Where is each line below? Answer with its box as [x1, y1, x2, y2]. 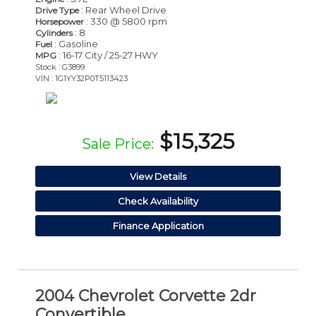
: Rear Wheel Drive [79, 4, 166, 16]
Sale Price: [82, 135, 154, 152]
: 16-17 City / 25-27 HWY [56, 49, 158, 61]
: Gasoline [52, 37, 98, 49]
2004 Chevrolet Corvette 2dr [35, 286, 256, 306]
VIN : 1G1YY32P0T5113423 [35, 73, 128, 83]
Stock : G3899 [35, 61, 85, 72]
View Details [130, 170, 186, 182]
